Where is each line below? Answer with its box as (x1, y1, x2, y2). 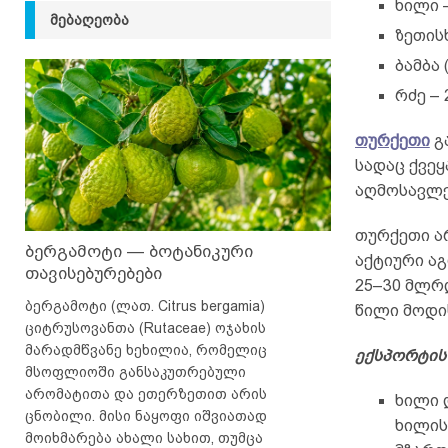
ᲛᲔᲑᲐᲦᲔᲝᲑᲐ (50, 12, 129, 28)
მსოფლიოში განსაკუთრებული (25, 363, 246, 380)
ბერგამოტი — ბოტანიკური (25, 241, 253, 261)
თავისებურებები (25, 263, 162, 283)
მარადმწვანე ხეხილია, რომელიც (25, 341, 267, 358)
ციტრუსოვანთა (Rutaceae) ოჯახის (25, 319, 266, 336)
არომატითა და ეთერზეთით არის (25, 385, 267, 402)
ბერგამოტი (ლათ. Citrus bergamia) (25, 297, 265, 314)
